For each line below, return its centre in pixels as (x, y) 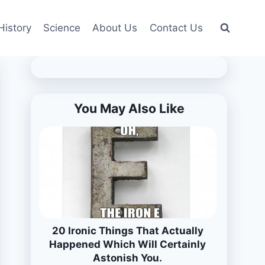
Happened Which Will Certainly (128, 244)
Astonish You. (128, 258)
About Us (115, 28)
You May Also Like (129, 108)
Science (62, 28)
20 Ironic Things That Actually (127, 230)
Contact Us (176, 28)
